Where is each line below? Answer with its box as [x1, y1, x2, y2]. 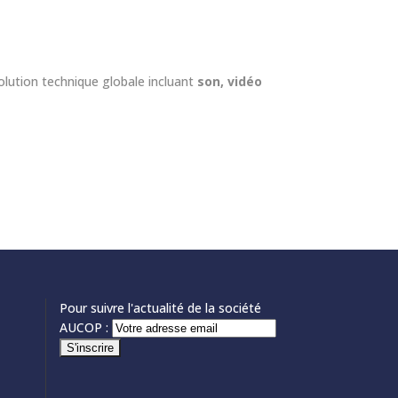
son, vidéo [197, 73, 262, 91]
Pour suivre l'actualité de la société [60, 299, 261, 317]
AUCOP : [60, 319, 108, 337]
